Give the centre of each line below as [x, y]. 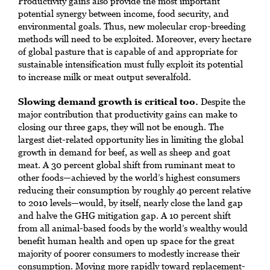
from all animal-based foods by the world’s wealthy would [133, 228]
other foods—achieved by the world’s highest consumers [129, 177]
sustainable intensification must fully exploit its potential [130, 64]
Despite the [222, 101]
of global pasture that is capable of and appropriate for [128, 51]
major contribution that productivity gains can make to [128, 114]
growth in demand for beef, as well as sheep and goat [124, 152]
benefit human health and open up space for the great [126, 240]
